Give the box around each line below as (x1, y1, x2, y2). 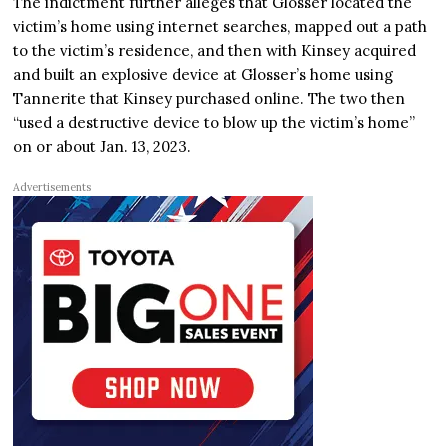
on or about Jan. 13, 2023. (13, 137, 192, 157)
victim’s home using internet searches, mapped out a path (13, 17, 428, 37)
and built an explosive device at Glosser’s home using (13, 65, 394, 85)
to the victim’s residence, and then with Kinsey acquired (13, 41, 417, 61)
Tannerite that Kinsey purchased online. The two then (13, 89, 406, 109)
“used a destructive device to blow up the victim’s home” (13, 113, 416, 133)
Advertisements (13, 180, 92, 195)
